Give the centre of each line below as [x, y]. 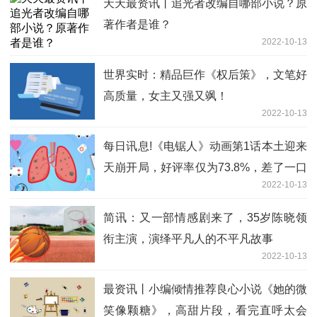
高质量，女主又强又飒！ [166, 96]
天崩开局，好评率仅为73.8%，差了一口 [205, 168]
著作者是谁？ [137, 25]
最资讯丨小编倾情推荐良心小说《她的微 [205, 289]
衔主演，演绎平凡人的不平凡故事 [188, 239]
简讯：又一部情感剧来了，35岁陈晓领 [205, 218]
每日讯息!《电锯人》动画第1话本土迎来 [205, 146]
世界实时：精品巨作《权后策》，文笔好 [205, 75]
